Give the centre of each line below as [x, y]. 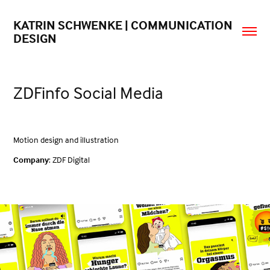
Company [31, 159]
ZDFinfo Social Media [89, 93]
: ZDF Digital [70, 159]
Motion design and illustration [67, 140]
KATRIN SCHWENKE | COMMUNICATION [123, 25]
